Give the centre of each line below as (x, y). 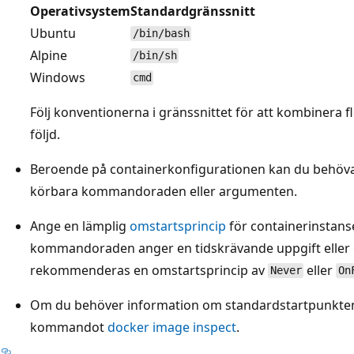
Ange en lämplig (80, 226)
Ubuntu (53, 33)
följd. (45, 134)
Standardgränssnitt (193, 11)
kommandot (69, 327)
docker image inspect (172, 327)
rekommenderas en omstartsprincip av (149, 270)
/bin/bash (161, 34)
